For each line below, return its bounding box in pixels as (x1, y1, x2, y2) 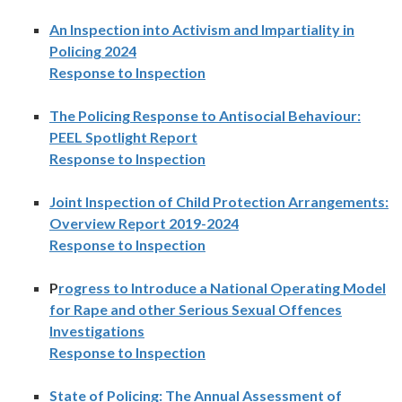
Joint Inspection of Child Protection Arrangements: (49, 193, 389, 211)
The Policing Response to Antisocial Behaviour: (49, 107, 361, 125)
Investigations (49, 322, 144, 340)
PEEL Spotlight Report (49, 128, 197, 146)
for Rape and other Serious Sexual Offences (49, 301, 342, 319)
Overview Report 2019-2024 (49, 214, 239, 232)
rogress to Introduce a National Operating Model (58, 279, 386, 297)
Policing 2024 (49, 42, 136, 60)
